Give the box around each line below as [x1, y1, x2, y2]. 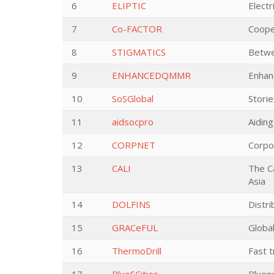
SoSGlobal [112, 92, 154, 105]
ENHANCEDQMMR [112, 69, 191, 81]
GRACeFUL [112, 221, 158, 234]
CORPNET [112, 139, 155, 151]
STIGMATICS [112, 46, 166, 58]
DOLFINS [112, 198, 150, 210]
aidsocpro [112, 116, 154, 128]
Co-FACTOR [112, 23, 162, 35]
